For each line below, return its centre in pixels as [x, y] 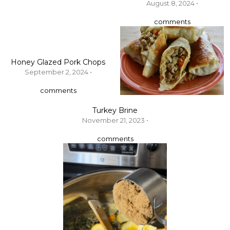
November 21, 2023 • [115, 120]
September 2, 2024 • [58, 72]
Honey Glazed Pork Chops [58, 62]
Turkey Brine [115, 111]
